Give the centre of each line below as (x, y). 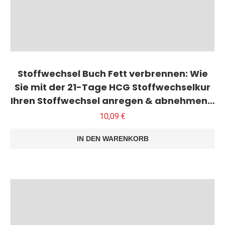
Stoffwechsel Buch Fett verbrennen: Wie (113, 73)
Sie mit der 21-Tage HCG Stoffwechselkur (113, 87)
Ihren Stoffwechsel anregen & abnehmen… (113, 100)
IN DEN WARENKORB (113, 138)
